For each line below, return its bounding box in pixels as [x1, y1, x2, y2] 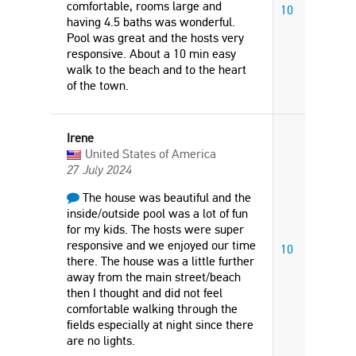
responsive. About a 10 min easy [67, 46, 236, 61]
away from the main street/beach [67, 269, 241, 284]
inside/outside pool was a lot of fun [67, 206, 248, 221]
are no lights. [67, 333, 135, 348]
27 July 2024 [67, 162, 132, 177]
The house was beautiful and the [79, 190, 251, 205]
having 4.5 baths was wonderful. [67, 14, 235, 29]
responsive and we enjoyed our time [67, 238, 256, 253]
